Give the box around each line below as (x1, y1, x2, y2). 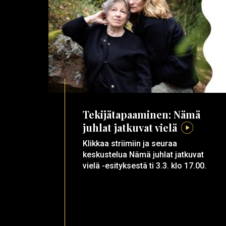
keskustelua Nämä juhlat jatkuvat (82, 150, 204, 160)
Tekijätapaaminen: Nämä (82, 107, 200, 122)
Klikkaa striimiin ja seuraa (82, 139, 177, 149)
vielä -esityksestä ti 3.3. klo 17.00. (82, 161, 206, 171)
